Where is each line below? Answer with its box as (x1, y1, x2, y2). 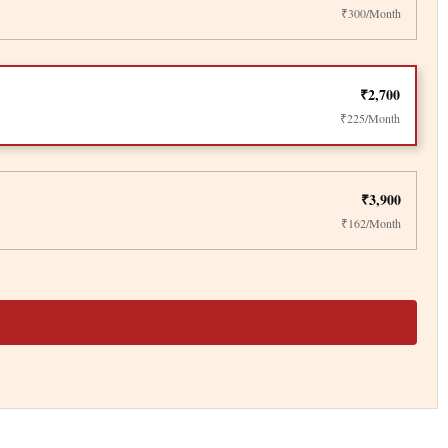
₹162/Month (341, 214, 401, 231)
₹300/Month (341, 4, 401, 21)
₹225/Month (340, 109, 400, 126)
